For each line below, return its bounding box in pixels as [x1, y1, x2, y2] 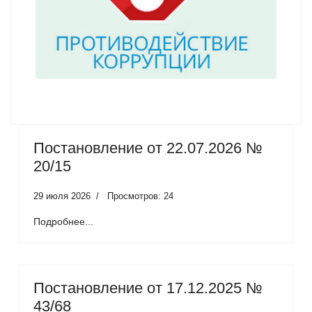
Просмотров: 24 [107, 190, 173, 201]
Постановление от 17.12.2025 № [33, 279, 263, 297]
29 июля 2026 [33, 190, 91, 201]
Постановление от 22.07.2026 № [33, 139, 263, 157]
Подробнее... [33, 215, 93, 227]
